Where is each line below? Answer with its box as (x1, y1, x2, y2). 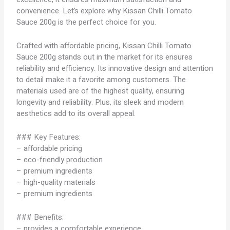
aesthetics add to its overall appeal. (16, 108, 136, 119)
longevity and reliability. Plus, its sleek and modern (16, 97, 184, 108)
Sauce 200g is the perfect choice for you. (16, 16, 157, 28)
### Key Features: (16, 131, 81, 143)
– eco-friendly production (16, 154, 103, 165)
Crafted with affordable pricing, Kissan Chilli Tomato (16, 40, 192, 51)
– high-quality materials (16, 177, 96, 188)
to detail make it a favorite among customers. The (16, 74, 186, 85)
